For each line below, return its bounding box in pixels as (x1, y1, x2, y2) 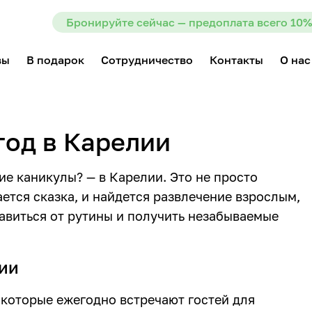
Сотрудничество (101, 53, 193, 67)
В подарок (26, 53, 84, 67)
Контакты (210, 53, 263, 67)
